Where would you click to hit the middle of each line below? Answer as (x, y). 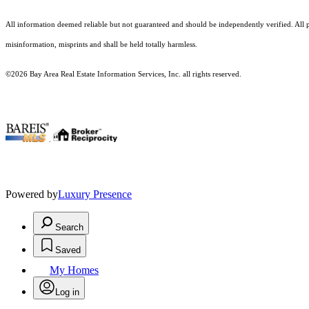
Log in (67, 292)
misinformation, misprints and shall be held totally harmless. (102, 45)
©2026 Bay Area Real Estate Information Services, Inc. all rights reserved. (123, 74)
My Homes (74, 270)
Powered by (32, 195)
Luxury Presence (95, 195)
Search (69, 228)
